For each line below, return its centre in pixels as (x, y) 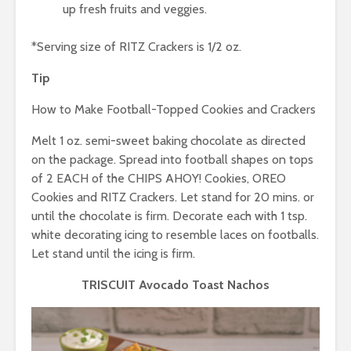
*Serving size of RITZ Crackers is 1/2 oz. (136, 47)
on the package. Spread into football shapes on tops (172, 160)
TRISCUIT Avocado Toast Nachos (175, 285)
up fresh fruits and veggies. (135, 9)
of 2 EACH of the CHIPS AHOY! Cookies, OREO (159, 179)
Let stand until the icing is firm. (113, 254)
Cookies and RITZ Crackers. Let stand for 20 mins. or (173, 197)
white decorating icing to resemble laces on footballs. (175, 235)
